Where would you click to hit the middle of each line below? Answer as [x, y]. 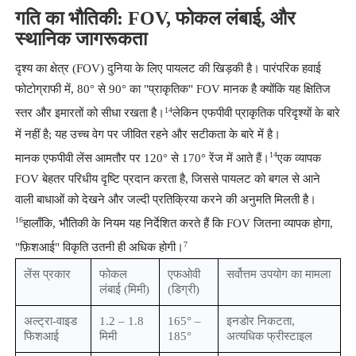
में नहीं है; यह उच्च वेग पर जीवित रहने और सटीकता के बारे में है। [147, 134]
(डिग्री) [183, 289]
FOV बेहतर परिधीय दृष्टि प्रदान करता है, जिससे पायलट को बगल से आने [167, 178]
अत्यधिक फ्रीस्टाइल [269, 336]
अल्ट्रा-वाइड [50, 321]
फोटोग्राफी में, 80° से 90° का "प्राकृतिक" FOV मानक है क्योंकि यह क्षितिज [172, 89]
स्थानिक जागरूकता [81, 39]
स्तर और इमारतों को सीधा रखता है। [89, 113]
